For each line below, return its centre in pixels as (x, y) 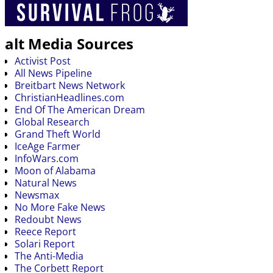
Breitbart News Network (70, 85)
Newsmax (37, 195)
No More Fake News (60, 207)
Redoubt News (48, 219)
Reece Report (45, 231)
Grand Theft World (58, 134)
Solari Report (45, 243)
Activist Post (43, 61)
